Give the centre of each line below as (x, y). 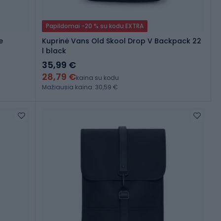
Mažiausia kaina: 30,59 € (80, 87)
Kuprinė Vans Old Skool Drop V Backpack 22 (122, 41)
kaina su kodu (97, 78)
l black (54, 51)
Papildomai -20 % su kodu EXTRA (95, 26)
